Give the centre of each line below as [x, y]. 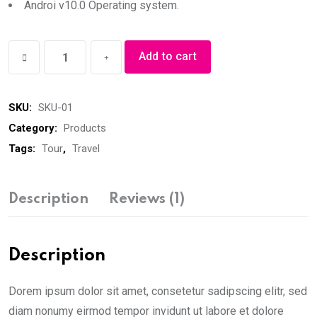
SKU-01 [56, 108]
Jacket [24, 69]
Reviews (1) [147, 200]
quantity [27, 89]
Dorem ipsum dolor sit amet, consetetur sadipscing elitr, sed [158, 291]
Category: [34, 128]
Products [85, 128]
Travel [86, 149]
